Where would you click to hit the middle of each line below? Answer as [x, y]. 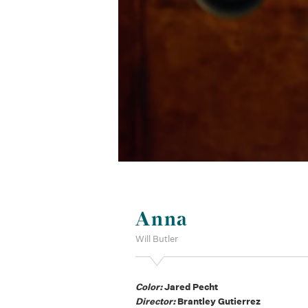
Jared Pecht [191, 287]
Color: [150, 287]
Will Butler [157, 239]
